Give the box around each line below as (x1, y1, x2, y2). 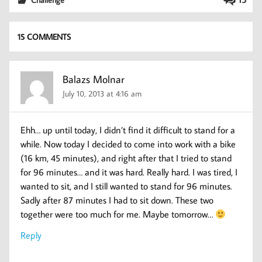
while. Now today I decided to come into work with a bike (20, 138, 236, 150)
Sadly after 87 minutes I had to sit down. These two (20, 194, 214, 206)
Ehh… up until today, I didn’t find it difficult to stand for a (20, 124, 236, 136)
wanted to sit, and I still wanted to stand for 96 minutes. (20, 180, 233, 192)
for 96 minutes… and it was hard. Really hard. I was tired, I (20, 166, 238, 178)
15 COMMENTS (18, 30, 71, 42)
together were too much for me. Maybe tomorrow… (20, 208, 216, 220)
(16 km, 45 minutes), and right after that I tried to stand (20, 152, 232, 164)
